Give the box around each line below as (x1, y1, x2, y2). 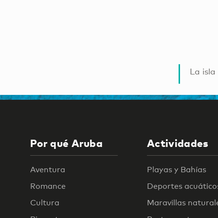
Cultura (30, 198, 59, 207)
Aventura (30, 164, 65, 174)
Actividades (147, 136, 209, 149)
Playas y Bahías (147, 164, 206, 174)
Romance (30, 181, 66, 191)
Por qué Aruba (30, 136, 103, 149)
